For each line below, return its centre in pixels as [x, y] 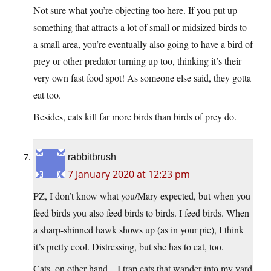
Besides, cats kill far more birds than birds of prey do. [135, 117]
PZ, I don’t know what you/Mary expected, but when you [142, 196]
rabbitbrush [92, 157]
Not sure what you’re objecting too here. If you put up [135, 10]
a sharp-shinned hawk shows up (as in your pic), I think [139, 230]
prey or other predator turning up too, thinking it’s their [137, 61]
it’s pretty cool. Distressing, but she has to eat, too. [129, 247]
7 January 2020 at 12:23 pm [129, 175]
